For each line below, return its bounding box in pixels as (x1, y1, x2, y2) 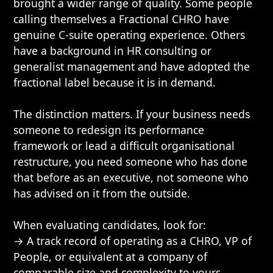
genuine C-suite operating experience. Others (13, 27, 246, 42)
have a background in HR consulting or (13, 43, 212, 58)
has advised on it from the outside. (13, 186, 191, 200)
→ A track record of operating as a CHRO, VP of (13, 233, 252, 248)
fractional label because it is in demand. (13, 75, 216, 90)
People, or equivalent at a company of (13, 249, 208, 264)
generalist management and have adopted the (13, 59, 250, 74)
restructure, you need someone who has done (13, 154, 248, 169)
